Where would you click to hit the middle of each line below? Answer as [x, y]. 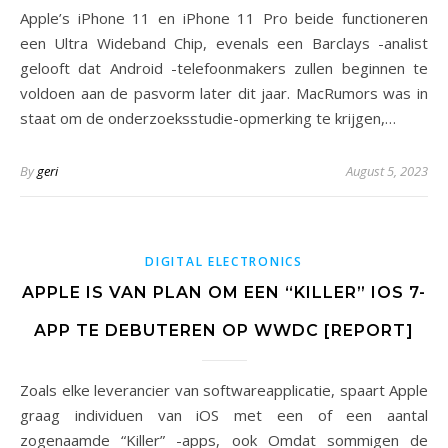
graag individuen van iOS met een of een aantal [224, 415]
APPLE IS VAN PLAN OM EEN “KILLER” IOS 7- [224, 292]
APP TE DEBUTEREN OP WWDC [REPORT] [224, 330]
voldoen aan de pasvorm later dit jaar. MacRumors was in [224, 93]
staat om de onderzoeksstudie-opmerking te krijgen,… [208, 118]
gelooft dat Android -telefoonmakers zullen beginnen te [224, 68]
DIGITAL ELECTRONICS [224, 261]
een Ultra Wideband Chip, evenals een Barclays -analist [224, 43]
